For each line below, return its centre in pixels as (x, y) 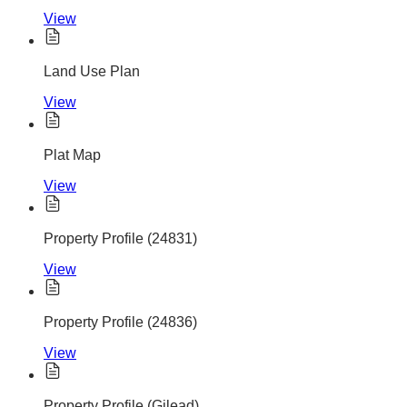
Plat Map (72, 155)
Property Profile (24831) (120, 239)
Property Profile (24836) (120, 323)
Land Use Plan (92, 72)
